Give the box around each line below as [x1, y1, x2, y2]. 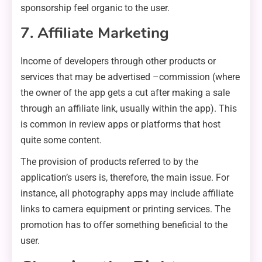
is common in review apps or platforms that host [20, 119, 220, 130]
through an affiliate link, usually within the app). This [20, 103, 237, 115]
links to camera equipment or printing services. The [20, 204, 230, 215]
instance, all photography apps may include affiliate [20, 188, 233, 199]
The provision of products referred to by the [20, 156, 198, 168]
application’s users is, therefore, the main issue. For [20, 172, 229, 184]
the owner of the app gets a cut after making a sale [20, 87, 230, 99]
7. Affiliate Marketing [20, 23, 169, 44]
